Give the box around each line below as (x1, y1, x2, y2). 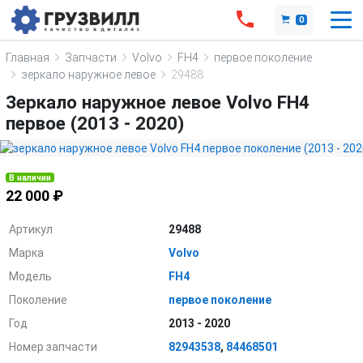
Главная (6, 50, 49, 64)
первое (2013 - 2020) (6, 113, 184, 134)
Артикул (9, 222, 53, 236)
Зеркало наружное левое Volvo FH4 (6, 92, 310, 113)
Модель (9, 269, 53, 283)
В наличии (9, 172, 52, 183)
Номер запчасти (9, 340, 98, 353)
